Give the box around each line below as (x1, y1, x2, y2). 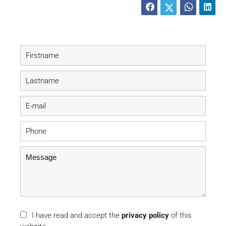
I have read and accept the (32, 211, 122, 220)
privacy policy (122, 211, 169, 220)
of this (169, 211, 192, 220)
